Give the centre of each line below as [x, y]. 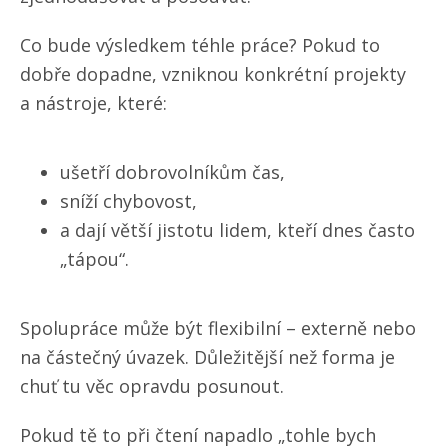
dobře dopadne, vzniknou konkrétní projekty [213, 74]
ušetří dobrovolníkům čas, [172, 172]
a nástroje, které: [93, 103]
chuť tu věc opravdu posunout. [152, 386]
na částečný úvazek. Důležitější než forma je [207, 357]
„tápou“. [94, 259]
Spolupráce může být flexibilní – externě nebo [218, 328]
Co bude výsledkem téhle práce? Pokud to [200, 45]
